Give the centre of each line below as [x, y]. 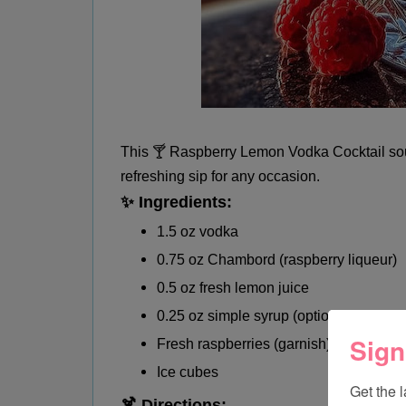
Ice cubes [188, 372]
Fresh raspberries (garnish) [244, 343]
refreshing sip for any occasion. [220, 176]
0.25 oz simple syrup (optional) [255, 315]
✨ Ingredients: [176, 202]
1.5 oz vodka [198, 231]
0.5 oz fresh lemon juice [233, 287]
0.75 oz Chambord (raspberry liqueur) [277, 259]
